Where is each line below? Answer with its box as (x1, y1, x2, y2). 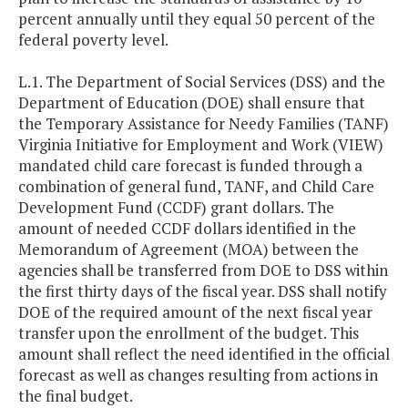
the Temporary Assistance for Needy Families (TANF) (18, 113, 389, 135)
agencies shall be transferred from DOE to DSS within (18, 260, 388, 281)
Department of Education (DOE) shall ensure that (18, 92, 365, 114)
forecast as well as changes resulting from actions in (18, 364, 378, 386)
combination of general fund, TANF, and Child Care (18, 176, 374, 198)
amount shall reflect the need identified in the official (18, 343, 390, 365)
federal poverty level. (18, 29, 168, 51)
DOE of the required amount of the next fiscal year (18, 301, 372, 323)
